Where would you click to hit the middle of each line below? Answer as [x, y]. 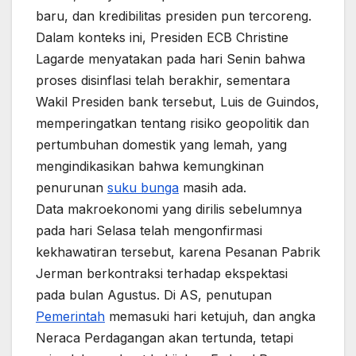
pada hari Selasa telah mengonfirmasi [149, 230]
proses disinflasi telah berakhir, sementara [163, 80]
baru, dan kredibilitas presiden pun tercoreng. [174, 15]
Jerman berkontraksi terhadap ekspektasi [162, 273]
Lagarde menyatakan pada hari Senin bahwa [170, 58]
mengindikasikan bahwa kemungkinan [150, 166]
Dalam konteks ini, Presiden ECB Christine [162, 37]
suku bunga [143, 187]
